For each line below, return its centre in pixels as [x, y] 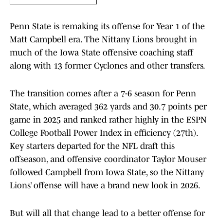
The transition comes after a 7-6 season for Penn [103, 94]
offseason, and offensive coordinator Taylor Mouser [108, 159]
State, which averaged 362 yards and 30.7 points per [108, 107]
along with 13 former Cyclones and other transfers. [108, 66]
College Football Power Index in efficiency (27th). [104, 133]
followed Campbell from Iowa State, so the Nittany [107, 173]
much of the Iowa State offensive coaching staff [101, 53]
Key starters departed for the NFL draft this [92, 146]
